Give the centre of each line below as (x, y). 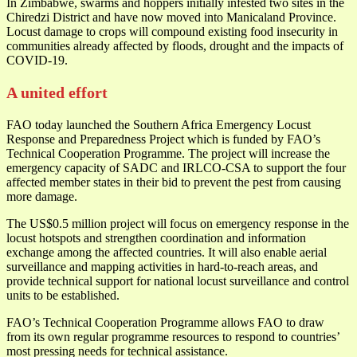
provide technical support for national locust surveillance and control (178, 280)
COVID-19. (37, 60)
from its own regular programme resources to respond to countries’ (173, 336)
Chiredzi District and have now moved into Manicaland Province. (171, 17)
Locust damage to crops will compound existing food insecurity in (172, 31)
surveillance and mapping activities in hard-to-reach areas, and (162, 266)
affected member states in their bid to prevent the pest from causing (174, 182)
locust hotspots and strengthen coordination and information (156, 237)
